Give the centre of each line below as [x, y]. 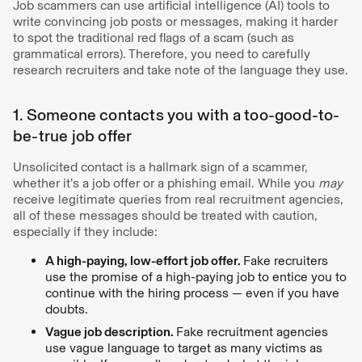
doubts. [67, 309]
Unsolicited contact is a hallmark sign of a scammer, [160, 166]
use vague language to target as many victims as [184, 347]
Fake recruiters [286, 260]
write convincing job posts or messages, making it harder [175, 21]
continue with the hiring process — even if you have [192, 293]
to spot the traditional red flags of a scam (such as [154, 37]
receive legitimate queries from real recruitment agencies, [178, 199]
